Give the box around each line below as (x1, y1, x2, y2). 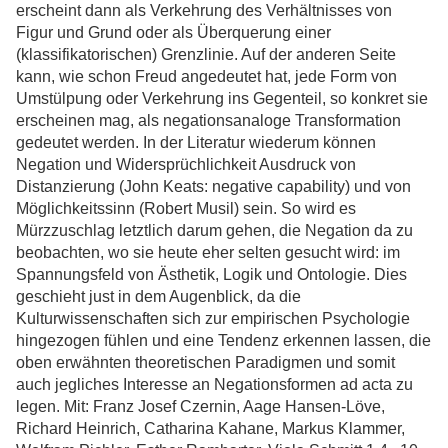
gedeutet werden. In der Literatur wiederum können (16, 134, 376, 151)
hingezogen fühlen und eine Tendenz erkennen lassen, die (16, 332, 431, 349)
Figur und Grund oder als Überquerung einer (16, 24, 331, 41)
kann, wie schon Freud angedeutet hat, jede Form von (16, 68, 397, 85)
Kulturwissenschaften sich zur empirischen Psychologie (16, 310, 410, 327)
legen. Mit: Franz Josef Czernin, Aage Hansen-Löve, (16, 398, 385, 415)
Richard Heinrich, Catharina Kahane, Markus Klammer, (16, 420, 405, 437)
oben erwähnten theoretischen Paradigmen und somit (16, 354, 395, 371)
